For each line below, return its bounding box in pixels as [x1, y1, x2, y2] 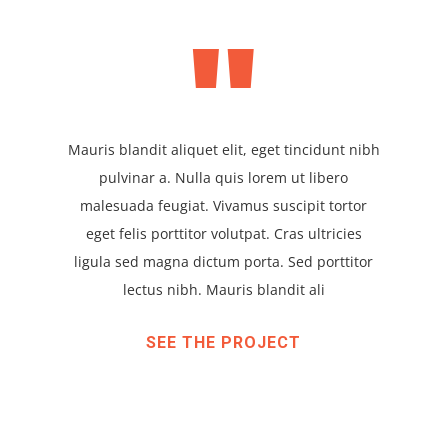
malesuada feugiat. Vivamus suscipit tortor [80, 195, 368, 215]
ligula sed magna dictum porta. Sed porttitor [74, 251, 374, 271]
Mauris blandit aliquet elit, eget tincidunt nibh [67, 139, 380, 159]
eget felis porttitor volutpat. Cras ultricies [85, 223, 362, 243]
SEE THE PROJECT [146, 332, 302, 352]
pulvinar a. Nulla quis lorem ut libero [99, 167, 349, 187]
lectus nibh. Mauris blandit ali [122, 279, 325, 299]
